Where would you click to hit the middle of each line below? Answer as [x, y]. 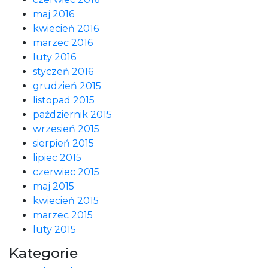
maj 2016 [54, 14]
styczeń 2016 [63, 71]
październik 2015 [72, 115]
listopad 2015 [64, 100]
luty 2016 [54, 57]
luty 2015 [54, 229]
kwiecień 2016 [66, 28]
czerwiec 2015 [66, 172]
